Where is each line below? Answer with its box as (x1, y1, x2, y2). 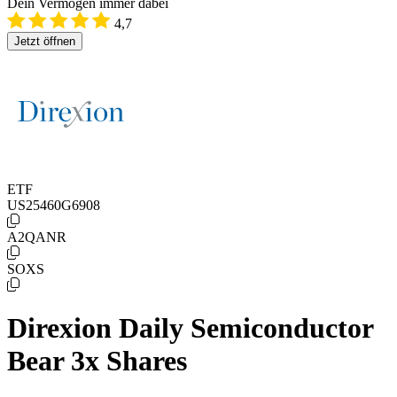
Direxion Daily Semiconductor (7, 312, 373, 345)
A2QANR (7, 230, 66, 245)
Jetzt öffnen (14, 35, 75, 48)
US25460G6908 (7, 198, 100, 213)
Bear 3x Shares (7, 345, 187, 378)
